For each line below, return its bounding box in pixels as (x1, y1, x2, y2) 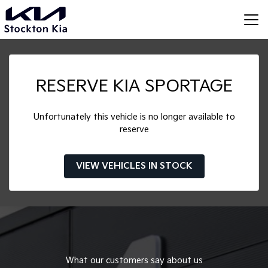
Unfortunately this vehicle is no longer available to (33, 112, 235, 123)
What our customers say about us (65, 255, 203, 266)
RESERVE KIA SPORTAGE (35, 76, 233, 96)
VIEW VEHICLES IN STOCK (75, 161, 193, 172)
